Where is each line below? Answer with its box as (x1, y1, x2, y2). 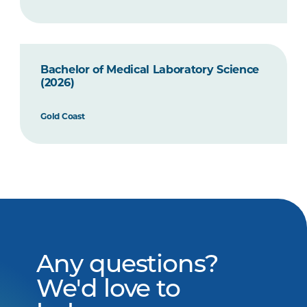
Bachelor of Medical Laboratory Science (40, 65, 259, 76)
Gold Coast (40, 113, 85, 121)
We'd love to (36, 278, 181, 303)
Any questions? (36, 254, 219, 278)
